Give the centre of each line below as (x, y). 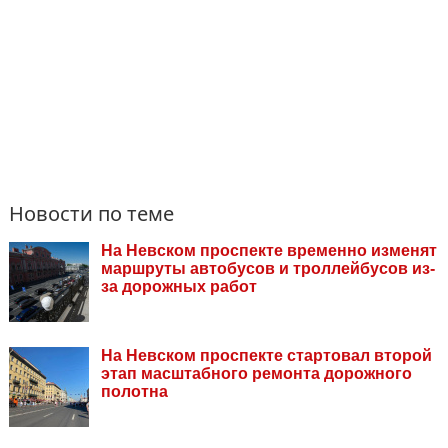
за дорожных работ (179, 287)
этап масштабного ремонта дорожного (256, 374)
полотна (134, 392)
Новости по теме (91, 214)
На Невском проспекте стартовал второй (266, 356)
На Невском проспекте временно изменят (269, 251)
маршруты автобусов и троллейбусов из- (268, 269)
